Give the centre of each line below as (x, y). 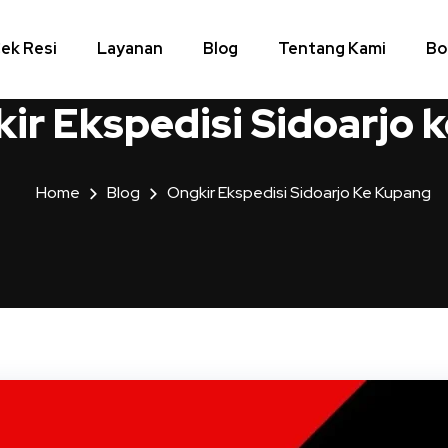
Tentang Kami (332, 49)
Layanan (130, 49)
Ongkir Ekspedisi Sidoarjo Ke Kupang (298, 192)
